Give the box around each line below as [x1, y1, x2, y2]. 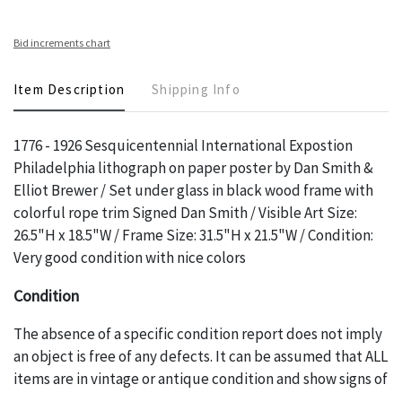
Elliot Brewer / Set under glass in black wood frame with [13, 180, 373, 201]
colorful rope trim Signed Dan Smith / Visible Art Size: [13, 203, 357, 223]
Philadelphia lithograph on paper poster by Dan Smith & [13, 158, 373, 179]
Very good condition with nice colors [13, 248, 246, 268]
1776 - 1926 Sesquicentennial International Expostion [13, 135, 353, 156]
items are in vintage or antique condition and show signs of [13, 369, 388, 389]
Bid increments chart [13, 36, 110, 50]
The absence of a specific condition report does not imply [13, 324, 382, 345]
